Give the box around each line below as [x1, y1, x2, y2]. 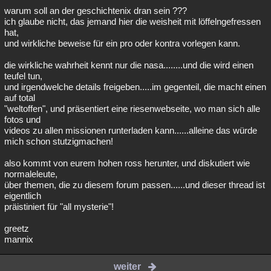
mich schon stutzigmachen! [4, 136, 113, 146]
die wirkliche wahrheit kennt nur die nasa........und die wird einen [4, 60, 253, 70]
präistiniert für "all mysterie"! [4, 201, 114, 212]
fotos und [4, 114, 41, 125]
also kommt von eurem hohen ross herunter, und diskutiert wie [4, 158, 250, 168]
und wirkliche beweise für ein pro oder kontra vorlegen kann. [4, 38, 240, 48]
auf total [4, 93, 35, 103]
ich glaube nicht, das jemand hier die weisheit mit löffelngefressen [4, 16, 261, 27]
